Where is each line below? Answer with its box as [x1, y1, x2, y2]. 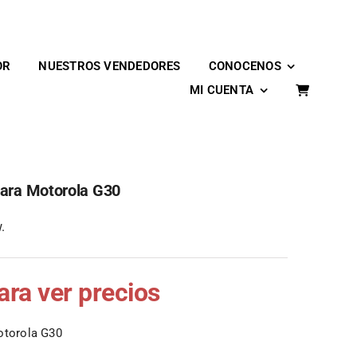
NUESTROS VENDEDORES [38, 58, 181, 73]
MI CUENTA [189, 82, 254, 97]
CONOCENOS [208, 58, 281, 73]
